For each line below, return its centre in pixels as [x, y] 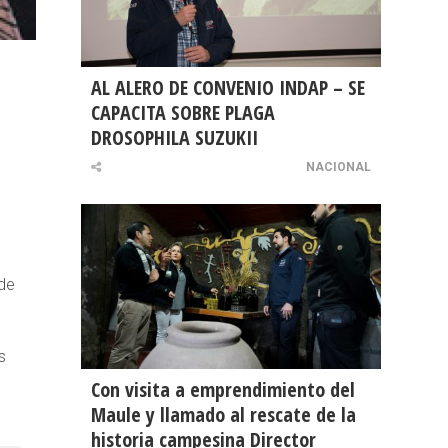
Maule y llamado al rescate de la [223, 415]
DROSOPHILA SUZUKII [174, 138]
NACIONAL [338, 167]
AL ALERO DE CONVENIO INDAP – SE [228, 88]
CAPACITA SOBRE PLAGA [183, 113]
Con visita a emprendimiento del [223, 390]
